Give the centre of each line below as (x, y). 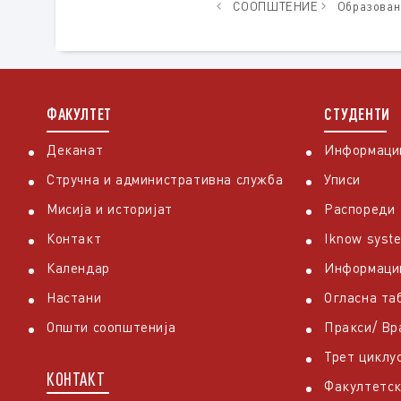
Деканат (75, 150)
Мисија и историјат (110, 209)
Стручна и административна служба (165, 179)
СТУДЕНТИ (357, 114)
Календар (78, 268)
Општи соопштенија (111, 327)
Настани (74, 298)
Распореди (360, 209)
